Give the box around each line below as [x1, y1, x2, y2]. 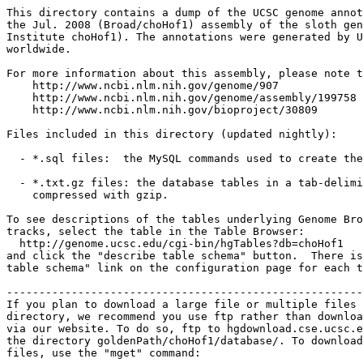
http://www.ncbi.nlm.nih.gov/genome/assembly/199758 [6, 92, 357, 104]
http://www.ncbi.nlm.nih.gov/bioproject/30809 [6, 104, 318, 116]
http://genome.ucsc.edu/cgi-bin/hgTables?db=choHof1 [6, 237, 344, 250]
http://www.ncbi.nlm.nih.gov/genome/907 [6, 79, 279, 92]
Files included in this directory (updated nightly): [6, 128, 337, 140]
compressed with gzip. [6, 189, 169, 201]
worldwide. [6, 43, 71, 55]
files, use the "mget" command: [6, 347, 201, 359]
